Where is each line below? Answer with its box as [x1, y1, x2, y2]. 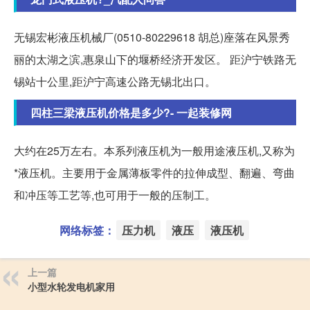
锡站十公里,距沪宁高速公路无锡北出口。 [14, 73, 216, 90]
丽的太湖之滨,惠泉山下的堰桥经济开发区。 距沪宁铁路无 [14, 51, 296, 68]
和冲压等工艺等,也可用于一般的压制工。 [14, 187, 216, 203]
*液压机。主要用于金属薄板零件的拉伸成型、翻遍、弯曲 [14, 165, 295, 181]
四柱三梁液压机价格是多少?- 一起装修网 [30, 104, 232, 121]
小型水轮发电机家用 [28, 280, 115, 294]
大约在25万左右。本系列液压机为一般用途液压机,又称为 [14, 143, 295, 159]
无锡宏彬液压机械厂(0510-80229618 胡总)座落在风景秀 [14, 29, 290, 46]
